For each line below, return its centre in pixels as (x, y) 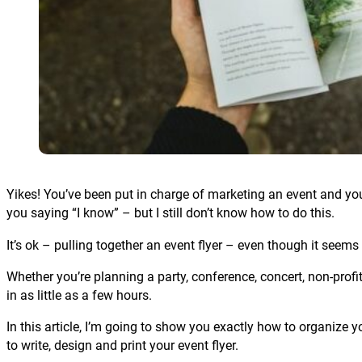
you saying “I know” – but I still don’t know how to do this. (170, 213)
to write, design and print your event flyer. (122, 346)
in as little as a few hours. (79, 295)
